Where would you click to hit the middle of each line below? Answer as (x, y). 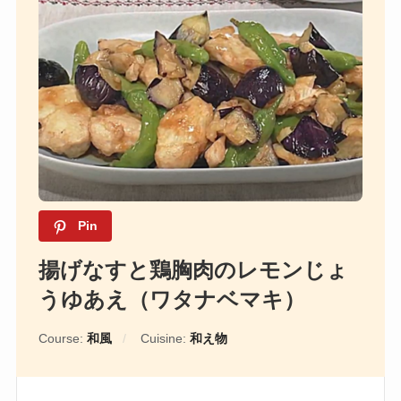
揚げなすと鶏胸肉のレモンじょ (193, 270)
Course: (62, 339)
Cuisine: (165, 339)
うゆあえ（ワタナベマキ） (171, 300)
